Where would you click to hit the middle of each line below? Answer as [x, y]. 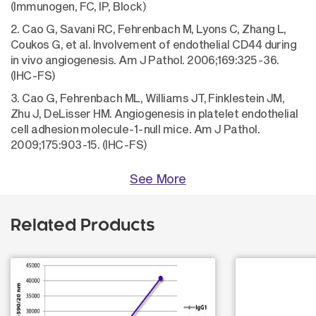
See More [158, 178]
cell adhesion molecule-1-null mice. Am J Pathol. [135, 129]
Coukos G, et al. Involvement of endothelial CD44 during [154, 44]
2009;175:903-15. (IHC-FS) [79, 144]
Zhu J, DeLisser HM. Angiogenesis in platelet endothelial [154, 113]
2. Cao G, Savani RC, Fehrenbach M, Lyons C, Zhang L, [148, 29]
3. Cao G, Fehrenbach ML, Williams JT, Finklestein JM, [148, 98]
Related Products [83, 226]
